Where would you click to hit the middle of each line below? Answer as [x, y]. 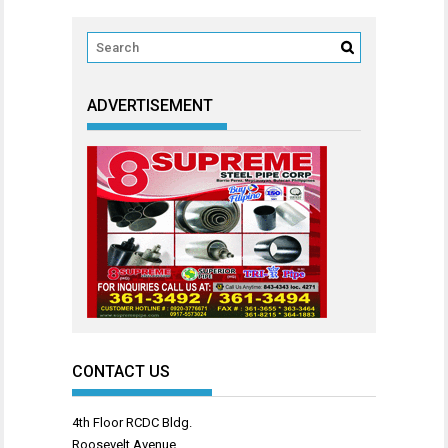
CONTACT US [121, 372]
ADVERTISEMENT [150, 106]
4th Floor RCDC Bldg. [132, 423]
